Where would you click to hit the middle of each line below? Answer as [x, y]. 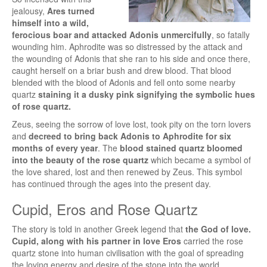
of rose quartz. [41, 106]
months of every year [55, 148]
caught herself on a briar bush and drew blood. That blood [122, 70]
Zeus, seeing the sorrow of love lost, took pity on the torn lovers [131, 124]
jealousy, [30, 10]
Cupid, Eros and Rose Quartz [105, 209]
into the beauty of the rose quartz [80, 159]
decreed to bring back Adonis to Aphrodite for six [130, 136]
